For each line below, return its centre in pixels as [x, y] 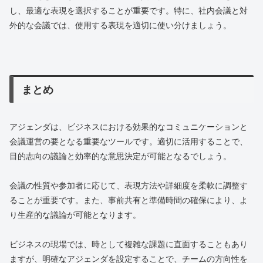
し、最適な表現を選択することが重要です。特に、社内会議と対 [129, 11]
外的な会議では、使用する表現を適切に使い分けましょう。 [120, 26]
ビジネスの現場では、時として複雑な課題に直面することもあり [129, 245]
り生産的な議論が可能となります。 [75, 215]
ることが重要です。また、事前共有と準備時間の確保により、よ [129, 200]
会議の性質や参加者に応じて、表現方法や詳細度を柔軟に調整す [129, 186]
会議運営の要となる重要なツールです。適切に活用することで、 [129, 142]
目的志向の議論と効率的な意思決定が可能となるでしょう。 [120, 156]
